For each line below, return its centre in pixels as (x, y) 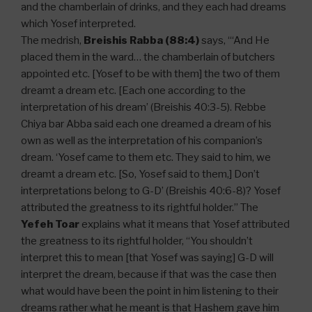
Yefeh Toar (50, 224)
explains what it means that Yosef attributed (185, 224)
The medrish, (52, 40)
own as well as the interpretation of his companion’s (142, 140)
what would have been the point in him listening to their (150, 291)
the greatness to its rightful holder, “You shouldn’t (137, 241)
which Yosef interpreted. (78, 23)
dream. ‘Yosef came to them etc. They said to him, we (146, 157)
